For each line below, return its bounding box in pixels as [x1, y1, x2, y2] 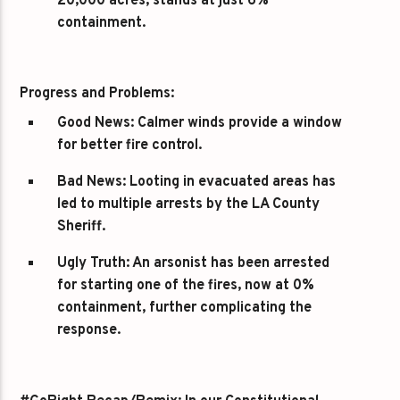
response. [57, 321, 121, 340]
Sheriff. [57, 218, 106, 237]
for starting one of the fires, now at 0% [57, 277, 315, 296]
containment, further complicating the [57, 299, 312, 318]
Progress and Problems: [20, 85, 175, 104]
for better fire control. [57, 137, 203, 155]
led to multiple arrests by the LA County [57, 196, 321, 214]
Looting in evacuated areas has [126, 173, 337, 192]
